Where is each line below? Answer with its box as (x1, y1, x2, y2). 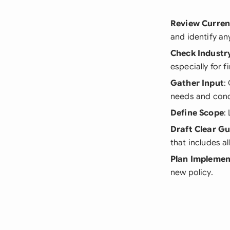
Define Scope (170, 108, 224, 118)
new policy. (170, 167, 213, 178)
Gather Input (170, 78, 224, 88)
